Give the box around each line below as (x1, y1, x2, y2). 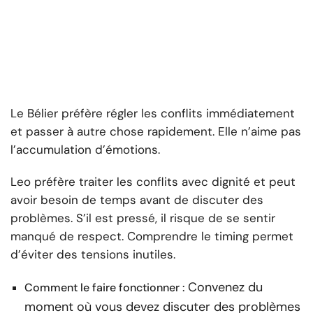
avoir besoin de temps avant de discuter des (10, 192, 263, 208)
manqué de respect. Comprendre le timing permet (10, 228, 293, 245)
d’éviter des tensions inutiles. (10, 247, 175, 263)
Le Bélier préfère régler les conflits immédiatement (10, 105, 295, 122)
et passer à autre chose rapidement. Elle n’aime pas (10, 124, 301, 140)
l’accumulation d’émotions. (10, 142, 160, 158)
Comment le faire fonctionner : (24, 280, 184, 296)
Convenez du (188, 279, 263, 296)
